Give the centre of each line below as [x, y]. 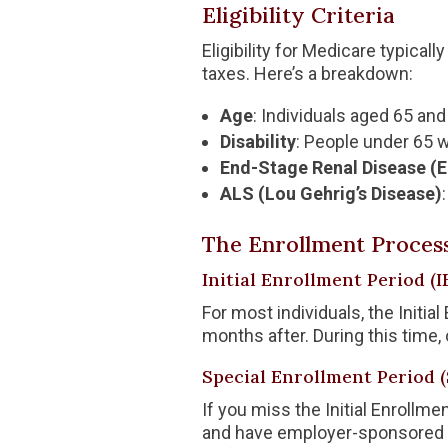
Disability [257, 141]
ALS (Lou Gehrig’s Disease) [330, 193]
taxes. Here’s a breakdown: [307, 73]
